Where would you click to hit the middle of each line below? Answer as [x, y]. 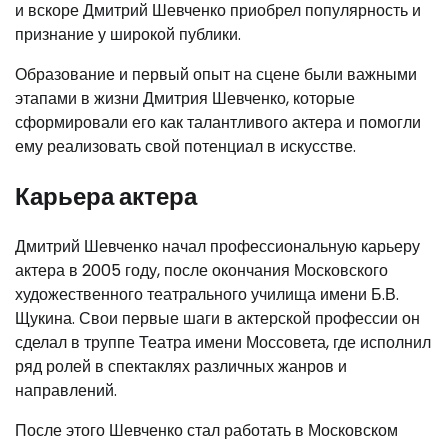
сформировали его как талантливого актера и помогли [218, 122]
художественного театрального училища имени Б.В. [207, 294]
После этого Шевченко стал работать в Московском [206, 430]
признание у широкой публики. [128, 34]
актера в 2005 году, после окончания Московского [201, 270]
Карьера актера [106, 196]
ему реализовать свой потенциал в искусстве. [185, 146]
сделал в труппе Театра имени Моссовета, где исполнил [223, 342]
